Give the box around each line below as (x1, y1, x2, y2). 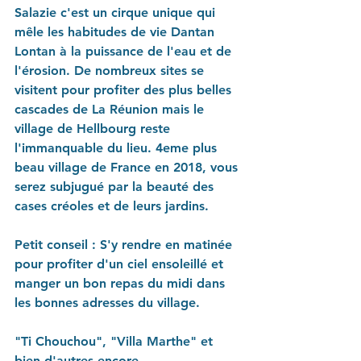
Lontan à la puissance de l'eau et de (15, 43, 235, 59)
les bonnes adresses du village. (15, 294, 200, 310)
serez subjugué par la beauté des (15, 178, 218, 194)
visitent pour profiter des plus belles (15, 81, 235, 98)
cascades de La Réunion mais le (15, 101, 208, 117)
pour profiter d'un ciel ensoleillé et (15, 255, 227, 272)
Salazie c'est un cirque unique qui (15, 4, 219, 20)
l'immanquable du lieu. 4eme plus (15, 139, 221, 156)
